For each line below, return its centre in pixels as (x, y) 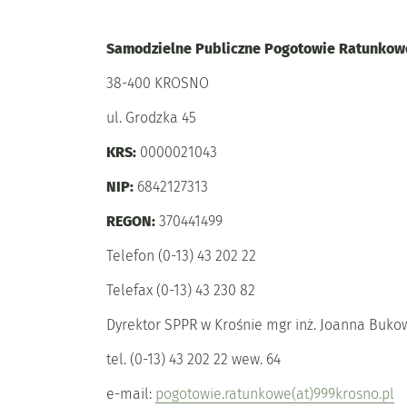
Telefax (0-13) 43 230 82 (181, 290)
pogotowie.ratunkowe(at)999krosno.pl (275, 394)
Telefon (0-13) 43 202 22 (181, 256)
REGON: (131, 221)
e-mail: (131, 394)
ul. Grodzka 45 (151, 118)
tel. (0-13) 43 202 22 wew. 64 (194, 359)
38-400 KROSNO (158, 83)
